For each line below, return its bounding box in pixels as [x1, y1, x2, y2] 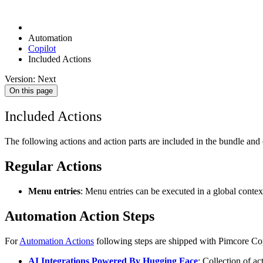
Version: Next [5, 74, 56, 85]
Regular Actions [5, 159, 102, 174]
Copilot [28, 43, 56, 54]
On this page [9, 86, 53, 96]
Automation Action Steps [5, 208, 154, 224]
